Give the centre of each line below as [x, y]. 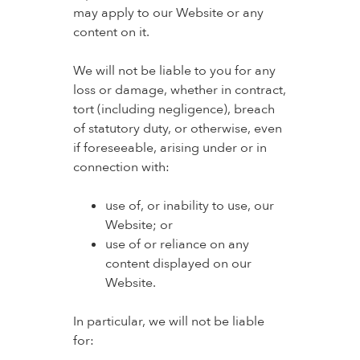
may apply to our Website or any [168, 13]
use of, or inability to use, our [189, 206]
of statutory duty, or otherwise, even [177, 129]
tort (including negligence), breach [174, 109]
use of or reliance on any [177, 244]
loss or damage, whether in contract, [179, 90]
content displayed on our [178, 264]
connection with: [121, 167]
